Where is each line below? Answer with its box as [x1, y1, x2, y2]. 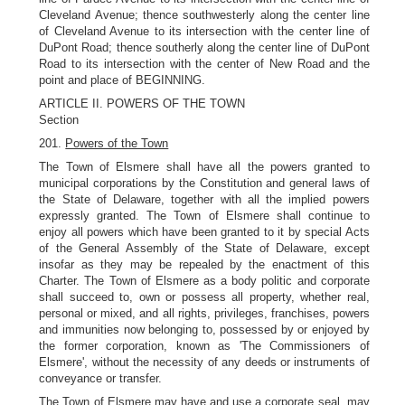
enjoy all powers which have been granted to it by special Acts [39, 225, 370, 239]
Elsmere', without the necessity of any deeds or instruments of [39, 355, 370, 369]
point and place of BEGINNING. [39, 73, 206, 87]
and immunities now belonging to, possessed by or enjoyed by [39, 323, 370, 336]
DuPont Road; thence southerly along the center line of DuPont [39, 41, 370, 54]
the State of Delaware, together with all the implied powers [39, 193, 370, 206]
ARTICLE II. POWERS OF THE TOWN [39, 97, 246, 110]
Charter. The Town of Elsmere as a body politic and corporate [39, 274, 370, 287]
